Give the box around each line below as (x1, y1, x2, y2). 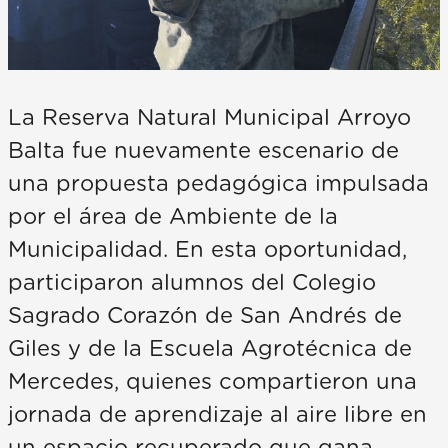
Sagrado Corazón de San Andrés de (8, 305, 402, 328)
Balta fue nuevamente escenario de (8, 140, 399, 163)
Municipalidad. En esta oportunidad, (8, 239, 407, 262)
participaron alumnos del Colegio (8, 272, 376, 295)
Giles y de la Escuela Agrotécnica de (8, 338, 412, 361)
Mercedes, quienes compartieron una (8, 371, 417, 394)
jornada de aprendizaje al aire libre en (8, 404, 427, 427)
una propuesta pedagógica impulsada (8, 173, 429, 196)
